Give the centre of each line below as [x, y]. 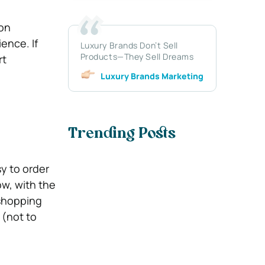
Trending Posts [122, 135]
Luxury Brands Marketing [152, 76]
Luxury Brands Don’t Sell [129, 45]
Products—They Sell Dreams [137, 56]
